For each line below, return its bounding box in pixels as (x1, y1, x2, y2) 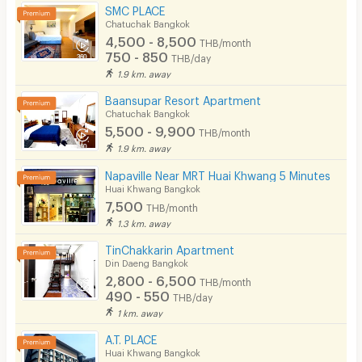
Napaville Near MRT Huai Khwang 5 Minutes (105, 168, 331, 178)
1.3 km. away (117, 217, 171, 225)
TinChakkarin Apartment (105, 242, 235, 252)
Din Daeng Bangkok (105, 257, 189, 265)
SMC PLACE (105, 4, 166, 14)
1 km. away (117, 307, 163, 315)
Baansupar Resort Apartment (105, 94, 262, 103)
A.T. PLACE (105, 332, 158, 342)
